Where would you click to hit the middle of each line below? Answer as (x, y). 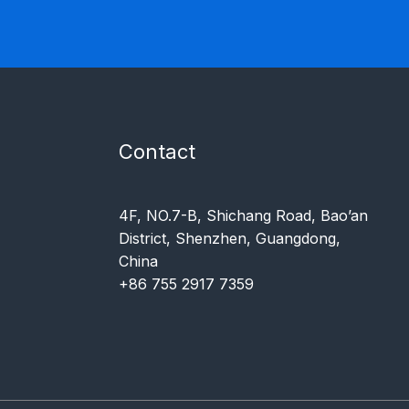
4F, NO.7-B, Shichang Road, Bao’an (243, 215)
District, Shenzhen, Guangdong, (229, 238)
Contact (157, 151)
